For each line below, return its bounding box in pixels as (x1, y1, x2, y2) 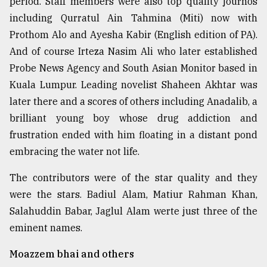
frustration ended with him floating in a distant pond (10, 128, 257, 141)
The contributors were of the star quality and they (10, 171, 257, 184)
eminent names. (10, 221, 82, 234)
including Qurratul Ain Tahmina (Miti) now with (10, 11, 257, 24)
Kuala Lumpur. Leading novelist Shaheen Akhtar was (10, 78, 257, 91)
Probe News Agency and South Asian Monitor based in (10, 61, 257, 74)
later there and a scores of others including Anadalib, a (10, 95, 257, 107)
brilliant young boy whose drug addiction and (10, 111, 257, 124)
